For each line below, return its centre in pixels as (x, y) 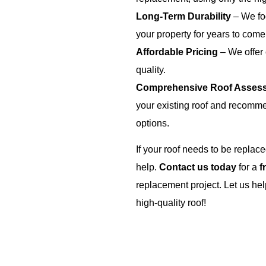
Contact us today (198, 167)
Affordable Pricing (177, 52)
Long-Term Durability (184, 16)
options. (153, 123)
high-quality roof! (171, 203)
